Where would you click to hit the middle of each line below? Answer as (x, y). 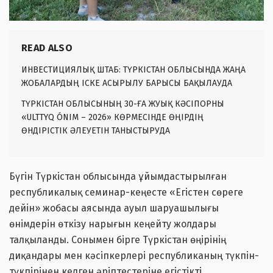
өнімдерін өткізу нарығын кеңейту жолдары (113, 224)
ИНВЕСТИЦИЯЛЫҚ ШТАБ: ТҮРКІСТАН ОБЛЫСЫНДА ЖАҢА (133, 70)
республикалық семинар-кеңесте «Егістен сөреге (126, 193)
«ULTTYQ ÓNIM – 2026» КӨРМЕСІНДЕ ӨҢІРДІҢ (112, 118)
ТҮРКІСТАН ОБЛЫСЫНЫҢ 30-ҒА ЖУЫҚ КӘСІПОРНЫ (123, 104)
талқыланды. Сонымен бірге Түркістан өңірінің (118, 240)
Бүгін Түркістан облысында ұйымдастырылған (118, 177)
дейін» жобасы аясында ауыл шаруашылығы (114, 208)
